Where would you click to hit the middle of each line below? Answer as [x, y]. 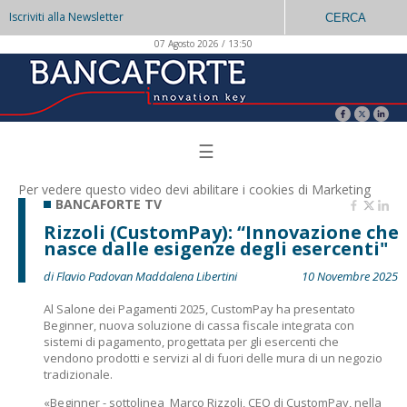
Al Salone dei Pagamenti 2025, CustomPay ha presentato [199, 309]
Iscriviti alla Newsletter [66, 17]
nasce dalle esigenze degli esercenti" [216, 248]
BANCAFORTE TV [109, 204]
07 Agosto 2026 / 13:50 [203, 44]
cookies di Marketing [310, 189]
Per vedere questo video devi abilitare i [134, 189]
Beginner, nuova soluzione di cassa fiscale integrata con [199, 325]
